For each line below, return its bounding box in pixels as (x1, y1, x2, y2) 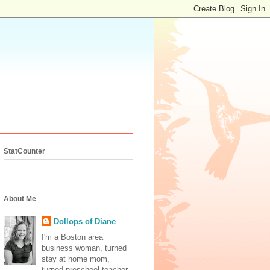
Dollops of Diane (53, 216, 116, 226)
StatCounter (4, 146, 45, 155)
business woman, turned (41, 243, 127, 253)
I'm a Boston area (41, 233, 103, 242)
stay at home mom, (41, 254, 110, 264)
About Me (4, 194, 36, 203)
